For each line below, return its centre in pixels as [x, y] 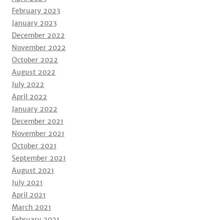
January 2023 [34, 23]
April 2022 [29, 97]
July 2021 [27, 183]
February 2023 [36, 11]
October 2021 [34, 146]
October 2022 [35, 60]
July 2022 [28, 84]
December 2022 [38, 35]
